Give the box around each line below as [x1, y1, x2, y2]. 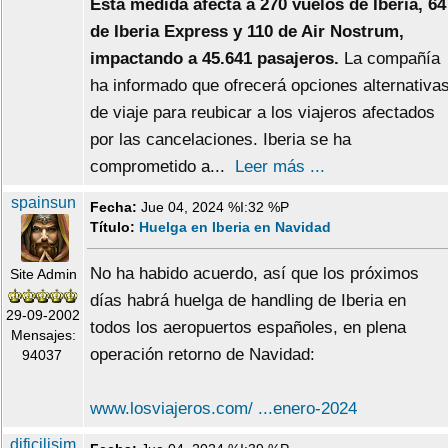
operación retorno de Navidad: [90, 345, 315, 365]
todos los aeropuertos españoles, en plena [90, 318, 406, 338]
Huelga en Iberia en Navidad [139, 219, 331, 236]
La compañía [339, 49, 440, 69]
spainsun [10, 194, 76, 212]
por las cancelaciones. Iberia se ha [90, 130, 351, 150]
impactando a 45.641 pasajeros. [90, 49, 339, 69]
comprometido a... [90, 157, 235, 177]
